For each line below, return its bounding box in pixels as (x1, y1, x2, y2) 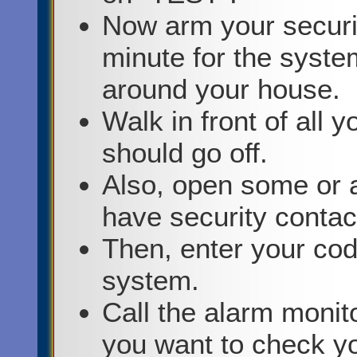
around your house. (102, 73, 340, 105)
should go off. (102, 137, 268, 169)
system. (102, 265, 199, 296)
